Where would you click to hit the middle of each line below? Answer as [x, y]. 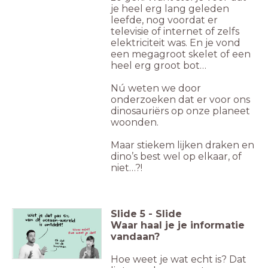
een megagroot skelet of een [181, 54]
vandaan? [138, 237]
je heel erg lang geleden [170, 9]
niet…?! [127, 168]
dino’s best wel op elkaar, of [176, 157]
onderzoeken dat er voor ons [180, 100]
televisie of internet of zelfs [175, 32]
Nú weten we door [156, 89]
